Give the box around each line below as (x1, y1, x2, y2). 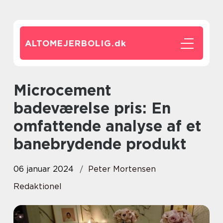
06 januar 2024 (13, 164, 74, 174)
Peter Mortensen (88, 164, 156, 174)
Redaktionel (13, 182, 62, 191)
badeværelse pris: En (13, 99, 171, 117)
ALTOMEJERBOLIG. (25, 38, 114, 48)
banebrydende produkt (13, 135, 186, 153)
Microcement (13, 81, 27, 99)
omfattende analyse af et (13, 117, 201, 135)
